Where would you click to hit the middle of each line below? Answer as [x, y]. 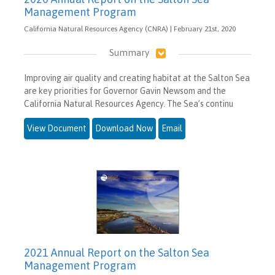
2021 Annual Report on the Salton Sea [117, 252]
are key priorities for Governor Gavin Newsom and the [125, 91]
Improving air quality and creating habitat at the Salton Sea [137, 78]
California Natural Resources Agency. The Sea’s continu [129, 104]
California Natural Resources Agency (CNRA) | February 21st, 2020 [130, 29]
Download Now [124, 129]
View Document [57, 129]
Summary [129, 53]
